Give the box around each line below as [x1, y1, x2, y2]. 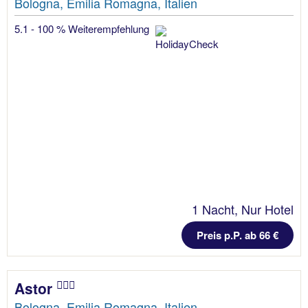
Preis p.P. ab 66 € [197, 228, 278, 243]
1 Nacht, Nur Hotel [192, 200, 294, 219]
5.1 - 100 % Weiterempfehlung [14, 21, 152, 36]
